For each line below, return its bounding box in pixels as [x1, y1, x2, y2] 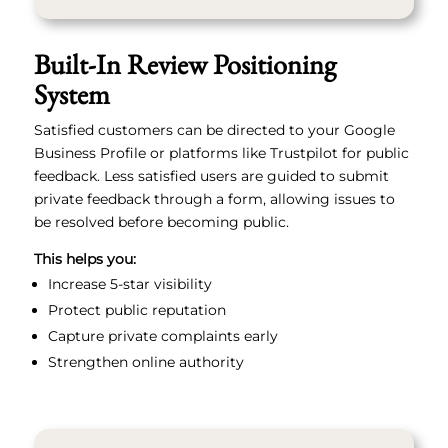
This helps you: [33, 250, 136, 269]
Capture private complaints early [47, 327, 278, 346]
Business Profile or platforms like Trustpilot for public [33, 144, 409, 163]
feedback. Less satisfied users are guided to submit [33, 167, 389, 186]
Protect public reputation [47, 301, 226, 320]
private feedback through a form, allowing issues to [33, 190, 395, 209]
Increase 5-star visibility [47, 275, 212, 294]
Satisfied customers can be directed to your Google [33, 121, 395, 140]
